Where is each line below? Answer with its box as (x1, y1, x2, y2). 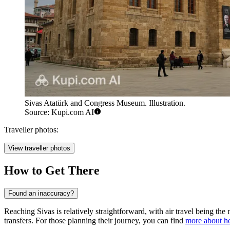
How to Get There (4, 164, 100, 178)
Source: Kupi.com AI (25, 108, 94, 117)
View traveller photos (8, 144, 70, 152)
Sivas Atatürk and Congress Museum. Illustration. (25, 99, 185, 108)
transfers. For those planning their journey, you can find (4, 216, 185, 225)
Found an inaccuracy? (8, 189, 74, 198)
